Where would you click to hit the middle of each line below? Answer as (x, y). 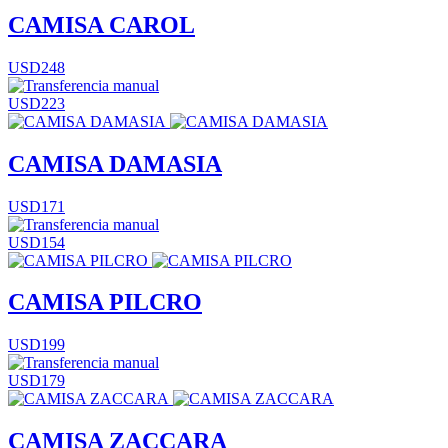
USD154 (36, 242)
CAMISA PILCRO (105, 302)
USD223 (36, 103)
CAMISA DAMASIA (115, 163)
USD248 (36, 67)
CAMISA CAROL (101, 24)
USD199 (36, 345)
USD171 (36, 206)
